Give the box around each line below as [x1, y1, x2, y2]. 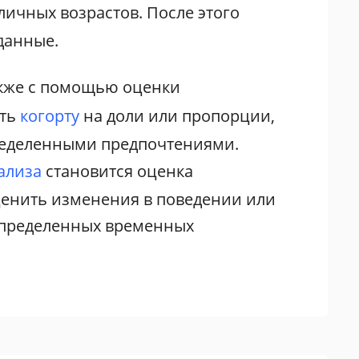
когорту [20, 104, 80, 127]
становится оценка [42, 159, 194, 182]
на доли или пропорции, [79, 104, 276, 127]
